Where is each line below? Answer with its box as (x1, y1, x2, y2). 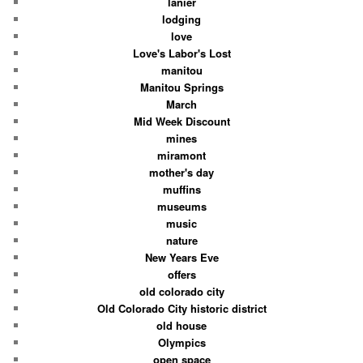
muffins (162, 181, 201, 197)
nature (165, 232, 198, 248)
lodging (162, 11, 201, 27)
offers (167, 266, 196, 282)
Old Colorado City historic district (96, 300, 267, 316)
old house (156, 317, 207, 333)
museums (156, 198, 207, 214)
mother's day (149, 164, 214, 180)
